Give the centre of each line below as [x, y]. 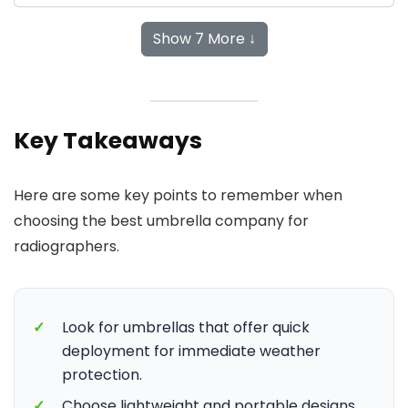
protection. [102, 375]
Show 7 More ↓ [204, 39]
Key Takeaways [108, 141]
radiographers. [66, 246]
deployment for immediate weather [191, 351]
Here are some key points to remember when [178, 195]
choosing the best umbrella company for [161, 221]
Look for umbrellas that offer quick [186, 327]
